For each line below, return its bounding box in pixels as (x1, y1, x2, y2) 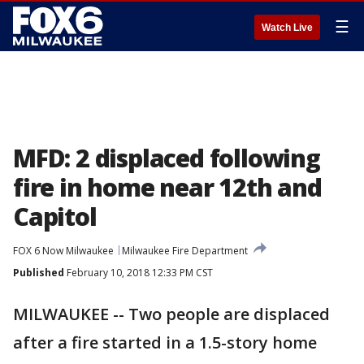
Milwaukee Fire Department (122, 244, 248, 258)
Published (13, 266, 64, 279)
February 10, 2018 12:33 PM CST (64, 266, 213, 279)
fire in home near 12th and (13, 171, 322, 204)
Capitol (13, 200, 97, 233)
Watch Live (262, 22, 313, 33)
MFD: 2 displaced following (13, 141, 320, 175)
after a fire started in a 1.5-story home (13, 331, 317, 353)
